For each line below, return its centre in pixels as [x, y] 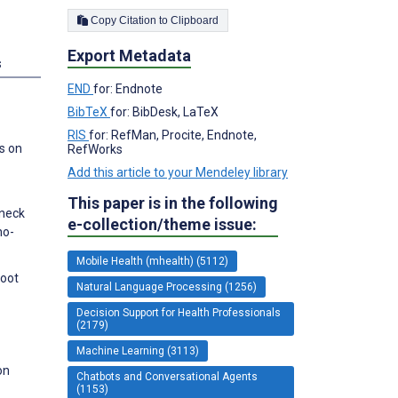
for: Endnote [128, 88]
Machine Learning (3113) [138, 350]
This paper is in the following [173, 203]
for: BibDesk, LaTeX [164, 111]
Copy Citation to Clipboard [195, 20]
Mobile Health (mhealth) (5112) [152, 261]
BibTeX [89, 111]
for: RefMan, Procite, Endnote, [173, 135]
